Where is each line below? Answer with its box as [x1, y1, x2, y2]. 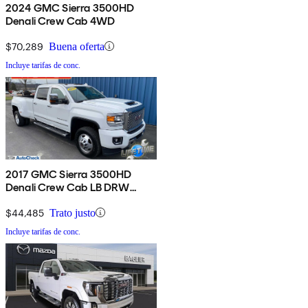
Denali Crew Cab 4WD [5, 14, 115, 27]
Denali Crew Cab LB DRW [5, 180, 130, 194]
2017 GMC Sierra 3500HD [5, 167, 132, 181]
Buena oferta [49, 40, 104, 52]
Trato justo [49, 206, 96, 219]
